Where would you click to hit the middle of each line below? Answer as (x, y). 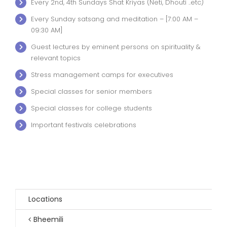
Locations (45, 199)
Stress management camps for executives (102, 74)
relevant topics (56, 58)
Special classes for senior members (92, 91)
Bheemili (48, 220)
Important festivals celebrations (84, 125)
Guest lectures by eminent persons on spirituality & (116, 47)
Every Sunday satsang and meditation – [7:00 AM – (115, 19)
